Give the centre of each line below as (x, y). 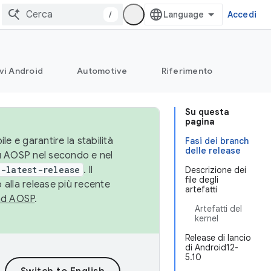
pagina (200, 122)
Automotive (102, 71)
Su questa (207, 112)
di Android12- (212, 247)
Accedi (242, 15)
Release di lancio (218, 238)
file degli (202, 180)
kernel (207, 218)
